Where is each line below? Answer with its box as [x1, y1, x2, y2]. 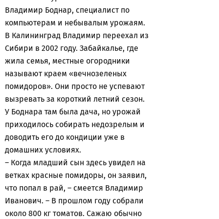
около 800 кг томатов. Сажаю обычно [5, 209, 142, 218]
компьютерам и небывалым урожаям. [5, 18, 145, 27]
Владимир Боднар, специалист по [5, 5, 130, 15]
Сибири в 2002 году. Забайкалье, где [5, 44, 138, 53]
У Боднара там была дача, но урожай [5, 107, 141, 116]
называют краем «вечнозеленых [5, 69, 127, 78]
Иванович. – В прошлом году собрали [5, 196, 144, 205]
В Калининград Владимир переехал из [5, 31, 149, 40]
